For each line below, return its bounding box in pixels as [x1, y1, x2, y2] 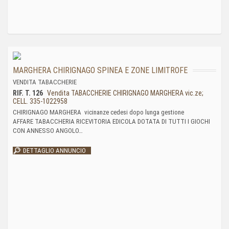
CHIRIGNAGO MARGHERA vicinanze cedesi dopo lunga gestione [13, 108, 184, 116]
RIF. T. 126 [13, 89, 43, 97]
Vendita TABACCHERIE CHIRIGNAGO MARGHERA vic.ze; [45, 89, 203, 97]
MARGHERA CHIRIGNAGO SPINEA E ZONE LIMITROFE [13, 65, 188, 75]
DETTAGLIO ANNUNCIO [23, 147, 86, 154]
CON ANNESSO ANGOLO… [13, 127, 83, 134]
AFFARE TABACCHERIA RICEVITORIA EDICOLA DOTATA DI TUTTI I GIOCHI [13, 118, 210, 125]
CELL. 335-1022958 [13, 97, 67, 105]
